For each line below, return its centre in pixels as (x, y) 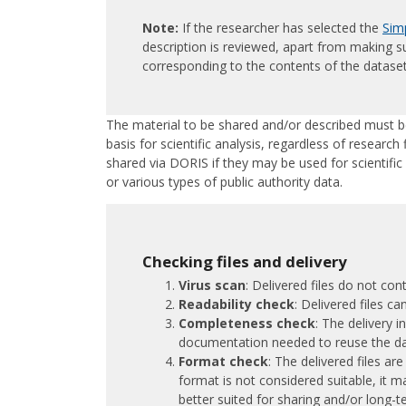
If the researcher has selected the (280, 28)
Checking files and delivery (245, 261)
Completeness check (247, 323)
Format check (223, 361)
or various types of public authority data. (224, 182)
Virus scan (212, 285)
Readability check (237, 304)
